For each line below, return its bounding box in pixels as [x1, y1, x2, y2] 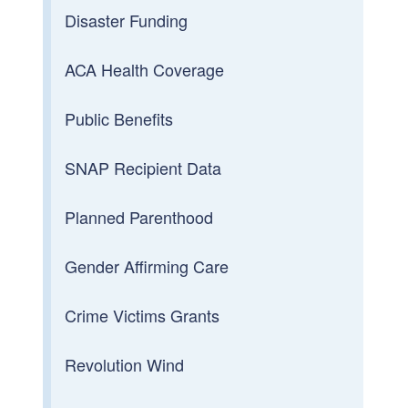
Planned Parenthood [65, 204, 214, 229]
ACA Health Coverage [65, 56, 225, 81]
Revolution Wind [65, 352, 185, 376]
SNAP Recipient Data [65, 155, 222, 179]
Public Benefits [65, 106, 174, 130]
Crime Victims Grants [65, 302, 220, 327]
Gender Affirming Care [65, 253, 229, 278]
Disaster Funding [65, 7, 189, 32]
